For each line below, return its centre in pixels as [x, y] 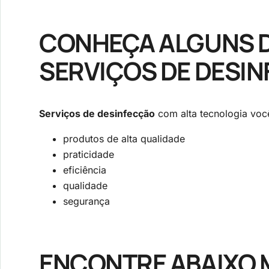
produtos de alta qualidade [124, 139]
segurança [86, 201]
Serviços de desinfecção [97, 114]
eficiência [85, 170]
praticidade [89, 155]
